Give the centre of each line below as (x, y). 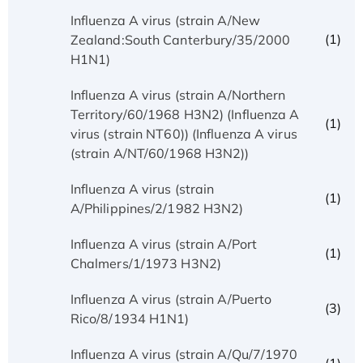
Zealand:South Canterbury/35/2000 (180, 39)
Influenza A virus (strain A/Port (164, 243)
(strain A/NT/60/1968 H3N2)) (160, 153)
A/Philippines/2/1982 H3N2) (157, 208)
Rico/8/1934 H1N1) (130, 318)
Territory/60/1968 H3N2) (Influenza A (185, 114)
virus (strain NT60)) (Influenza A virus (184, 133)
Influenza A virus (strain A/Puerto (171, 299)
